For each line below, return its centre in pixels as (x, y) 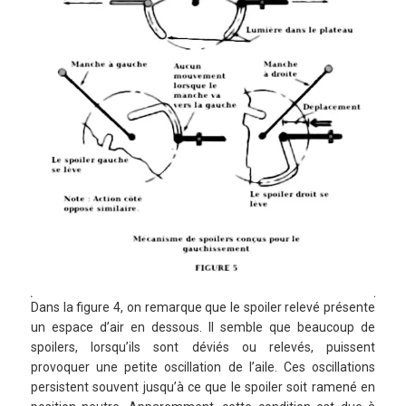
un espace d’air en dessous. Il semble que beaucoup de (203, 327)
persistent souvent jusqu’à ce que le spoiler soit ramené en (203, 387)
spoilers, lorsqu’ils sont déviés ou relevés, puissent (203, 347)
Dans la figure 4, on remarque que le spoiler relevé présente (203, 307)
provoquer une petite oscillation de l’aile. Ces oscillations (203, 367)
